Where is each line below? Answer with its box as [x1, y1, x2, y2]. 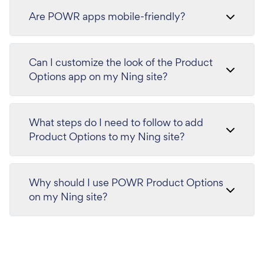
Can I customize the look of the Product [29, 55, 213, 69]
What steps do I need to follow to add [29, 115, 203, 129]
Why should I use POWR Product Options [29, 175, 223, 189]
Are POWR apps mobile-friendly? [29, 9, 185, 23]
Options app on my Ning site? [29, 69, 167, 83]
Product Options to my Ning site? [29, 129, 184, 143]
